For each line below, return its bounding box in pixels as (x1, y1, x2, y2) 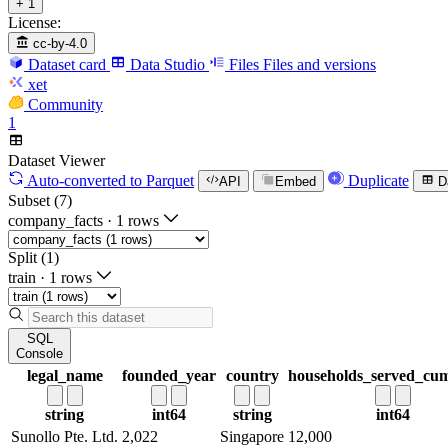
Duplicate (347, 172, 409, 190)
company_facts (8, 212, 103, 230)
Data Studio (130, 55, 205, 73)
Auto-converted (27, 172, 126, 190)
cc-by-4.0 (33, 35, 88, 51)
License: (8, 13, 61, 31)
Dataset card (28, 55, 106, 73)
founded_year (122, 367, 216, 385)
